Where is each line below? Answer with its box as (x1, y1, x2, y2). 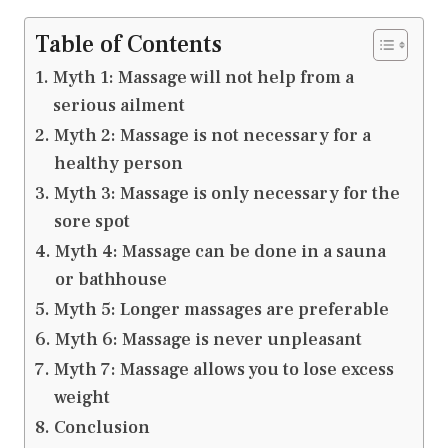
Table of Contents (35, 29, 222, 61)
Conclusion (53, 416, 150, 440)
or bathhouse (54, 268, 167, 292)
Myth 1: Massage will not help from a (52, 66, 354, 90)
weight (53, 386, 110, 410)
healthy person (53, 152, 183, 176)
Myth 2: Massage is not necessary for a (53, 124, 371, 148)
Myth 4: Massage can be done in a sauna (54, 240, 386, 264)
